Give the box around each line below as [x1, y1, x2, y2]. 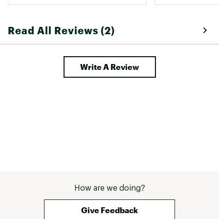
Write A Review [80, 62, 139, 71]
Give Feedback [81, 205, 138, 215]
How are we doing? [74, 184, 145, 192]
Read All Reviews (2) [8, 24, 115, 36]
